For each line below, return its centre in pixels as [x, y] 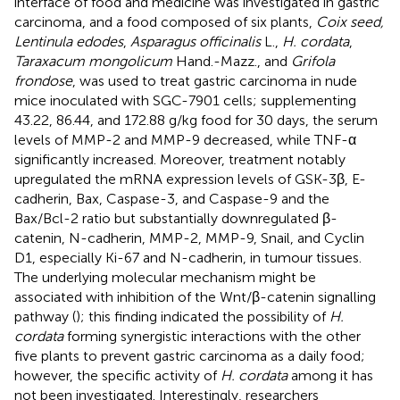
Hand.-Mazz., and [232, 61]
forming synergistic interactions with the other [212, 336]
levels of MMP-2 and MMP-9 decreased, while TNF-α [185, 139]
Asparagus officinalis [196, 41]
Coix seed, [350, 21]
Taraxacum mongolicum [93, 61]
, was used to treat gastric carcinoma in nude [215, 80]
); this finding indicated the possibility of [203, 316]
